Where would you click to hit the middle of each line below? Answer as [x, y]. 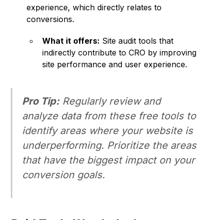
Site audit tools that [137, 41]
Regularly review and [110, 101]
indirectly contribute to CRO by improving [120, 53]
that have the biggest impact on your [109, 160]
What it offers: [71, 41]
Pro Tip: [41, 101]
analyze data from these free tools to [109, 116]
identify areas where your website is [108, 131]
